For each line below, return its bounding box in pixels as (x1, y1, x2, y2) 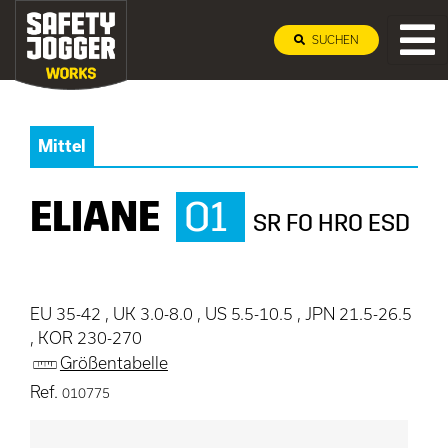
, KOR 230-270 (30, 328, 142, 347)
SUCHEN (309, 33, 359, 46)
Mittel (38, 136, 86, 155)
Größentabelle (59, 353, 168, 373)
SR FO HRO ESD (253, 209, 410, 237)
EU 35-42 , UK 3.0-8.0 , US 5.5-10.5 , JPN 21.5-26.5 (30, 304, 412, 323)
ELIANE (30, 192, 160, 242)
